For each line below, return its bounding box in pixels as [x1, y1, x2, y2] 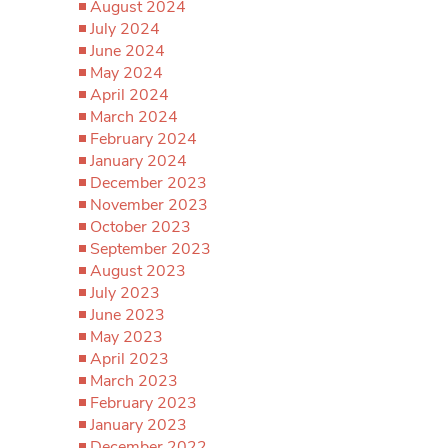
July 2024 [90, 18, 160, 40]
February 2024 [90, 128, 197, 150]
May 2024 [90, 62, 163, 84]
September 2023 [90, 238, 211, 260]
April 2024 [90, 84, 169, 106]
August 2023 [90, 260, 186, 282]
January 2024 [90, 150, 187, 172]
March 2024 [90, 106, 178, 128]
